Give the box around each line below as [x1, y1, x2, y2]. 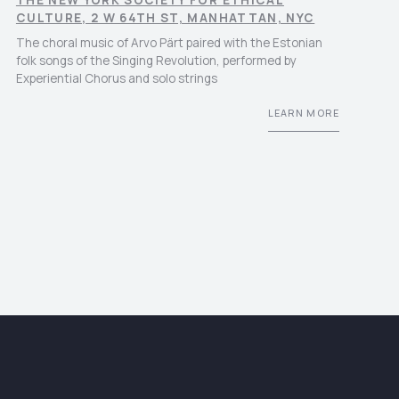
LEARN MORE [268, 106, 339, 119]
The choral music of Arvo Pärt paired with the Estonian [15, 35, 322, 52]
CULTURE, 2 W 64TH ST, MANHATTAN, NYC [15, 10, 315, 27]
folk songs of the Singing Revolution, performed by [15, 53, 297, 69]
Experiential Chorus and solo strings [15, 70, 217, 87]
